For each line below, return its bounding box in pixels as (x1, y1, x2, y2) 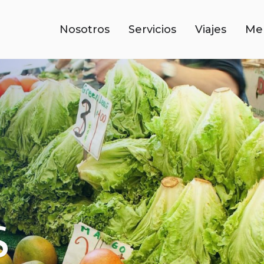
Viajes (195, 22, 226, 36)
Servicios (128, 22, 176, 36)
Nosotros (60, 22, 110, 36)
